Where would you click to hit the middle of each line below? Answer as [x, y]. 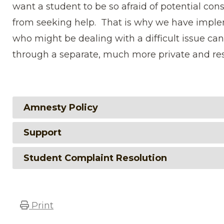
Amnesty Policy [60, 107]
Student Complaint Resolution [95, 158]
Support [42, 133]
